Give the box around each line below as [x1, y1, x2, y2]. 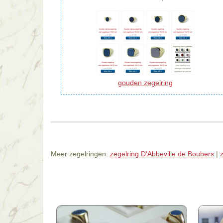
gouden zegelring [118, 78, 173, 87]
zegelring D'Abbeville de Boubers [110, 149, 214, 158]
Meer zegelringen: [51, 149, 110, 158]
